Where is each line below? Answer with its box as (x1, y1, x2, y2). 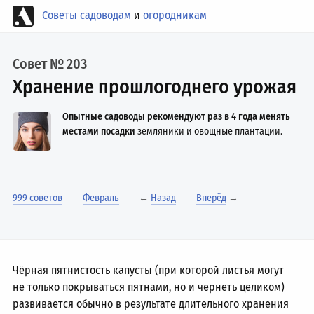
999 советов (13, 192, 63, 204)
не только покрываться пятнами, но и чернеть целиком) (13, 280, 285, 294)
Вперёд (196, 192, 226, 204)
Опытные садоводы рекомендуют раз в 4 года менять (62, 111, 291, 123)
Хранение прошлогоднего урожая (13, 75, 297, 98)
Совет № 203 (13, 55, 88, 72)
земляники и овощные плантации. (135, 125, 283, 137)
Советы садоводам (42, 8, 132, 22)
